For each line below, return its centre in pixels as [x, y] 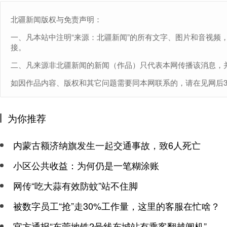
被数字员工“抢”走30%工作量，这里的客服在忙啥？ [117, 206]
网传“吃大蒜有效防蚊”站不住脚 [75, 185]
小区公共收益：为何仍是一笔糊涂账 [86, 165]
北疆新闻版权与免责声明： [56, 19]
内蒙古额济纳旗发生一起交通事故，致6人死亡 [107, 145]
